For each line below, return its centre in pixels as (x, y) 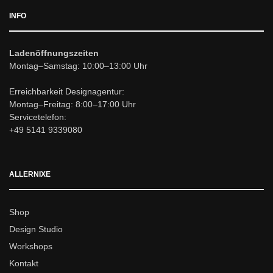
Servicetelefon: (38, 117)
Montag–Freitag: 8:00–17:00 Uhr (73, 104)
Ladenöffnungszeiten (54, 53)
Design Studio (36, 229)
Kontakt (24, 263)
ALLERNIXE (30, 174)
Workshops (31, 246)
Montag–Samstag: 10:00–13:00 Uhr (78, 66)
